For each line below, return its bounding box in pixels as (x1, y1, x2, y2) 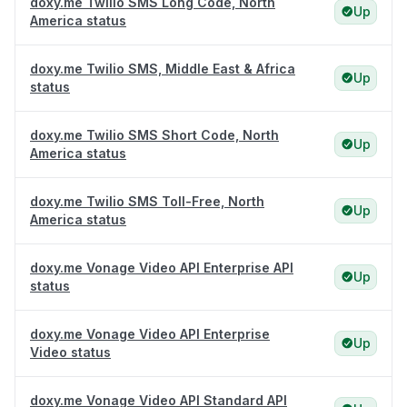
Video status (30, 344, 111, 361)
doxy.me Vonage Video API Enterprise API (30, 260, 293, 276)
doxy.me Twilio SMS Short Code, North (30, 127, 279, 144)
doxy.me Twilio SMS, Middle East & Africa (30, 61, 295, 77)
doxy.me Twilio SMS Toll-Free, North (30, 194, 264, 210)
